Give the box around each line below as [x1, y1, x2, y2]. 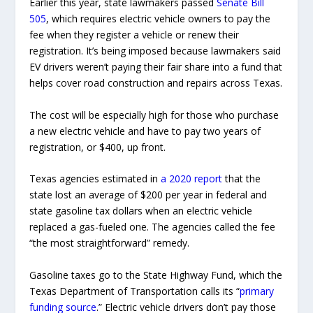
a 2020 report [161, 172, 223, 186]
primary [240, 284, 275, 298]
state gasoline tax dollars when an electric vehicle [29, 204, 253, 218]
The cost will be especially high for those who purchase [29, 108, 279, 122]
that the [222, 172, 261, 186]
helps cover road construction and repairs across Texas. [29, 76, 283, 90]
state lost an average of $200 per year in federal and [29, 188, 268, 202]
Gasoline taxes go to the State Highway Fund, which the [29, 268, 283, 282]
